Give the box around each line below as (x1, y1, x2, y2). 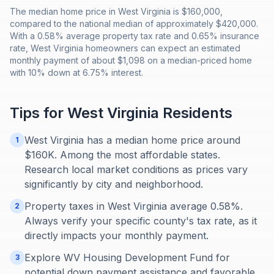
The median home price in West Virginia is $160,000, (10, 6, 223, 17)
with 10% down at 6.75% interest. (10, 67, 143, 78)
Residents (159, 104, 232, 122)
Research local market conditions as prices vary (24, 163, 248, 176)
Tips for (10, 104, 67, 122)
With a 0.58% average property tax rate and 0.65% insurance (10, 31, 259, 41)
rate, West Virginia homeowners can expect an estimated (10, 43, 240, 53)
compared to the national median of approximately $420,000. (10, 18, 258, 29)
